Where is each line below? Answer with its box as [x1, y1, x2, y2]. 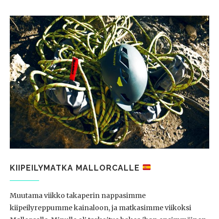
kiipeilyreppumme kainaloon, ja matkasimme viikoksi [10, 203, 191, 212]
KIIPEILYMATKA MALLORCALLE [10, 163, 142, 173]
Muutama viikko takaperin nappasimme [10, 191, 146, 200]
